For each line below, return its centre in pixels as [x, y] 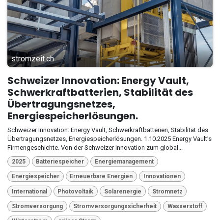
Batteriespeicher [60, 161]
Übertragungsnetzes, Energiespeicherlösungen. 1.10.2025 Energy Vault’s [110, 138]
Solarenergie [123, 191]
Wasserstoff [185, 206]
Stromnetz [167, 191]
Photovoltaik [76, 191]
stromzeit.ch [33, 58]
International [29, 191]
